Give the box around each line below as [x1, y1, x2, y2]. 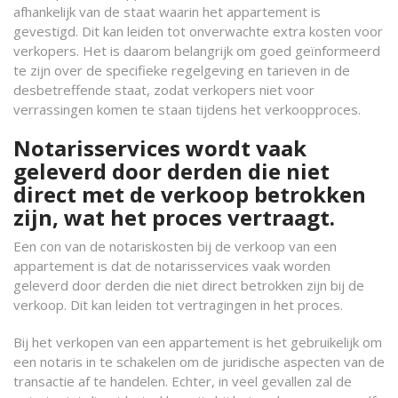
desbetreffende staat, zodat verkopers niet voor [13, 81, 314, 99]
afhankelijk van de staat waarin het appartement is [13, 3, 321, 20]
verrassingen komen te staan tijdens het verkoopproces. [13, 100, 361, 118]
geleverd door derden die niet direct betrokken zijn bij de [13, 276, 364, 294]
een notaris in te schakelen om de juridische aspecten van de [13, 353, 385, 370]
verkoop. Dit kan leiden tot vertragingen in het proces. [13, 296, 343, 314]
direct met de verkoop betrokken [13, 179, 366, 209]
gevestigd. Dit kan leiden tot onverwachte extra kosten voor [13, 22, 383, 40]
